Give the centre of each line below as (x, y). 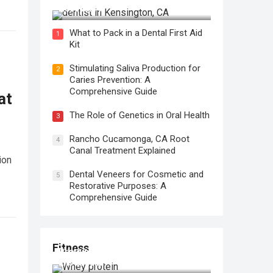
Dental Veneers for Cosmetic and (136, 175)
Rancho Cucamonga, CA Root (129, 139)
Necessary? (83, 9)
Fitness (71, 248)
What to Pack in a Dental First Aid (136, 33)
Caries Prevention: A (110, 80)
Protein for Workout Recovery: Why (129, 252)
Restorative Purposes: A (118, 186)
